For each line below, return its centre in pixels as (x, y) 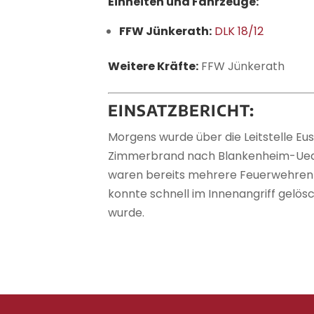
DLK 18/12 (239, 31)
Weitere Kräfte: (153, 66)
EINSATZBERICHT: (182, 110)
